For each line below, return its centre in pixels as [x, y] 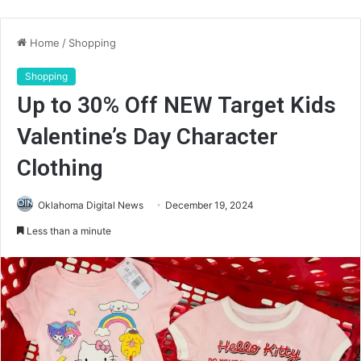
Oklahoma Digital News [91, 205]
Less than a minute [68, 231]
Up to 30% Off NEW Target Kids [176, 105]
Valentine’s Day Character [147, 137]
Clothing [60, 168]
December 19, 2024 [210, 205]
